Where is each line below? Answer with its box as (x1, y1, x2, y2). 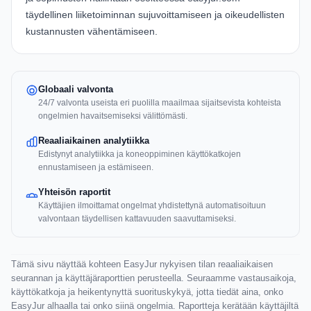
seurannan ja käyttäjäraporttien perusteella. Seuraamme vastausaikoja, (11, 273, 296, 284)
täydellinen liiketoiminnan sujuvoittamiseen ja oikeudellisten (26, 9, 285, 21)
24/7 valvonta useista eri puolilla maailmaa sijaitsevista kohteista (38, 98, 281, 108)
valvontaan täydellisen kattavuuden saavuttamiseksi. (38, 214, 236, 224)
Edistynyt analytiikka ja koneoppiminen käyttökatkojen (38, 149, 241, 160)
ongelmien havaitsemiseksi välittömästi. (38, 111, 187, 121)
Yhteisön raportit (38, 187, 110, 198)
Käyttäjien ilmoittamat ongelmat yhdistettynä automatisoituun (38, 201, 266, 211)
